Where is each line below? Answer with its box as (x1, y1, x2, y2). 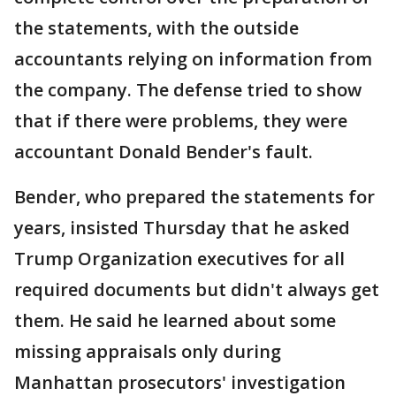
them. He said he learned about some (14, 308, 336, 332)
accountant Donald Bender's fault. (14, 140, 313, 164)
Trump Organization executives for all (14, 247, 345, 270)
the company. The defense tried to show (14, 78, 362, 102)
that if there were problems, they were (14, 109, 347, 133)
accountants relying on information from (14, 47, 372, 71)
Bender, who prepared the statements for (14, 185, 375, 209)
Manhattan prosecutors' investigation (14, 370, 346, 394)
